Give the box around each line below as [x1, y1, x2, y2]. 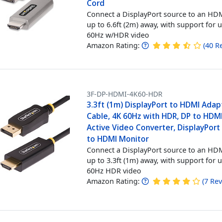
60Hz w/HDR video [87, 30, 150, 40]
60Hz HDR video [87, 165, 142, 175]
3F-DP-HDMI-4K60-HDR [87, 89, 163, 99]
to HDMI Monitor [87, 133, 149, 144]
